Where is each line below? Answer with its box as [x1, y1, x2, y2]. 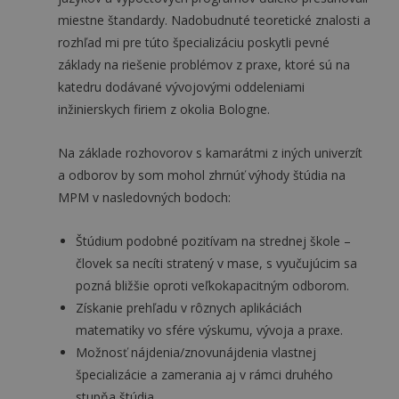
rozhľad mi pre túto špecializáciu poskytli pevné [58, 34, 330, 51]
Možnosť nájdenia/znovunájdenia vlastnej [76, 344, 316, 361]
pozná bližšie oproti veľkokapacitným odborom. [76, 277, 349, 294]
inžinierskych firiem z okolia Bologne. [58, 101, 270, 118]
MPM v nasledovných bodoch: [58, 189, 231, 206]
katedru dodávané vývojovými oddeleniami [58, 78, 305, 95]
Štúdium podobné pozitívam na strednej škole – [76, 232, 351, 249]
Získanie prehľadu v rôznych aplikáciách [76, 299, 302, 316]
